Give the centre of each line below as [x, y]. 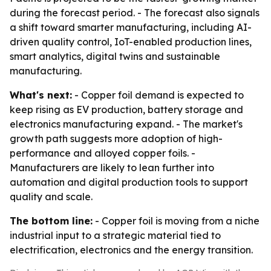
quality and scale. [51, 197]
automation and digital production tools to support [129, 182]
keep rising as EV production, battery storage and [126, 109]
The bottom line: [51, 221]
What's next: [41, 95]
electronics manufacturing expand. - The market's [126, 124]
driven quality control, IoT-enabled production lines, [131, 42]
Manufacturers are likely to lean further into [112, 168]
